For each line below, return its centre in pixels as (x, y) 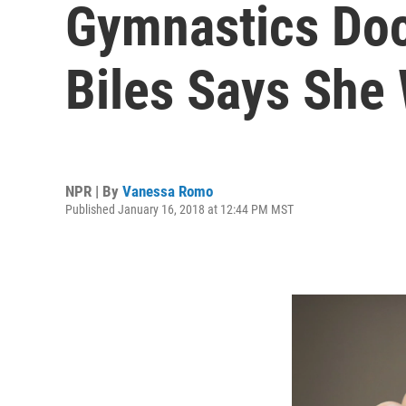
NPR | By (94, 191)
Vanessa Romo (168, 191)
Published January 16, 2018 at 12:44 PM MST (179, 209)
